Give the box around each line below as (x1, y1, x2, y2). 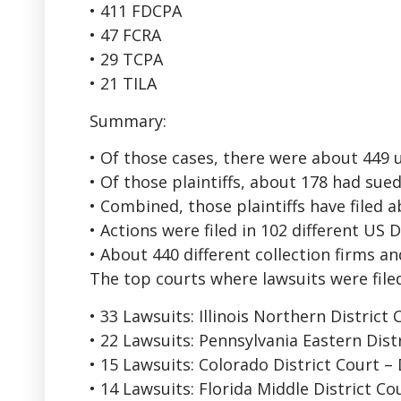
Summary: (90, 109, 166, 132)
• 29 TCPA (90, 48, 163, 71)
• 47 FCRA (90, 24, 161, 47)
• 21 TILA (90, 73, 157, 95)
